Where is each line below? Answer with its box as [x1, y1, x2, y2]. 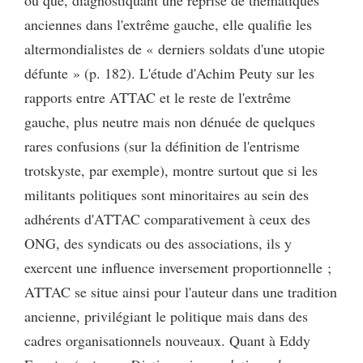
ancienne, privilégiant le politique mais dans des [24, 306, 308, 327]
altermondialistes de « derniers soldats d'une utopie [24, 39, 325, 59]
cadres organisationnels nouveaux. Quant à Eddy [24, 331, 310, 351]
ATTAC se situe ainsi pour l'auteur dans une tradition [24, 282, 337, 302]
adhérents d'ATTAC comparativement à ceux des [24, 209, 310, 229]
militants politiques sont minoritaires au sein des [24, 185, 309, 205]
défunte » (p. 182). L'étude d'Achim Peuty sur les [24, 63, 314, 83]
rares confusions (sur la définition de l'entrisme [24, 136, 300, 156]
